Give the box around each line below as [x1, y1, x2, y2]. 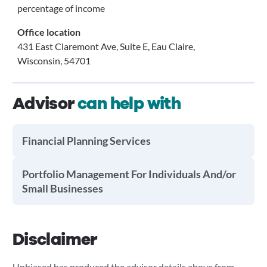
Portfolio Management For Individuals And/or [21, 167, 236, 181]
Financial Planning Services [21, 134, 151, 147]
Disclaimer [12, 228, 97, 251]
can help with [77, 92, 181, 115]
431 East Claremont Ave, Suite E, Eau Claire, [17, 41, 195, 52]
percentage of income [17, 2, 105, 14]
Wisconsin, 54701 [17, 55, 91, 66]
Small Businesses [21, 182, 103, 195]
